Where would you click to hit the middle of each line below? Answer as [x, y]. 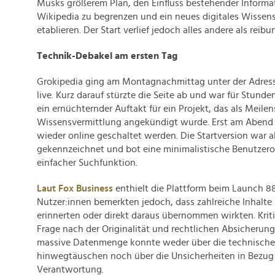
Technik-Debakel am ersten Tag [107, 56]
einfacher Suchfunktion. [87, 163]
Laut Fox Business [75, 188]
